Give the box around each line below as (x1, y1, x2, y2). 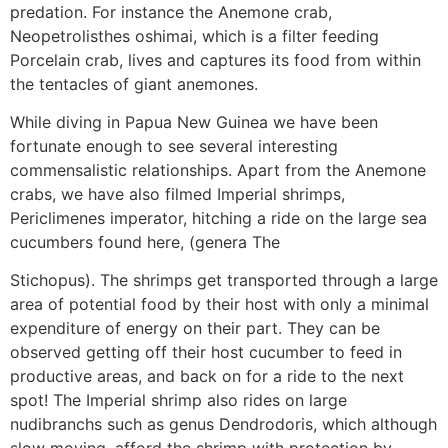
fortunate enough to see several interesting (10, 135, 338, 156)
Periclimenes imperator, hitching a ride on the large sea (10, 207, 427, 228)
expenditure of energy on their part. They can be (10, 318, 380, 339)
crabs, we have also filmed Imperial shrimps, (10, 183, 345, 204)
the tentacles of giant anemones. (10, 73, 258, 94)
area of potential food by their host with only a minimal (10, 294, 429, 315)
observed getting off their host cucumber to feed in (10, 342, 402, 363)
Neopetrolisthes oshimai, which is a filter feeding (10, 25, 379, 46)
